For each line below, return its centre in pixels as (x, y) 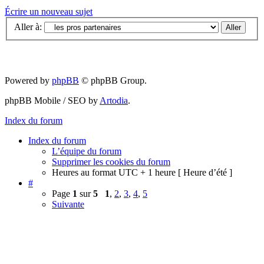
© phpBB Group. (113, 81)
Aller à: (28, 27)
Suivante (68, 204)
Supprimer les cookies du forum (111, 162)
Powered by (28, 81)
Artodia (114, 101)
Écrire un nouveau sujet (49, 11)
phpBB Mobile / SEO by (52, 101)
